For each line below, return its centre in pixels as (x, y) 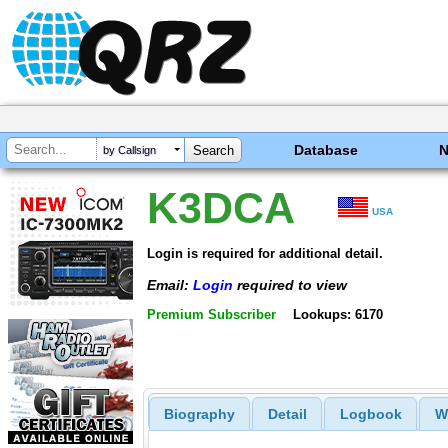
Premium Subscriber (211, 315)
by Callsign (129, 150)
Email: (170, 284)
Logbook (370, 414)
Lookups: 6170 (337, 315)
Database (326, 150)
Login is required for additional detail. (265, 253)
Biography (199, 414)
